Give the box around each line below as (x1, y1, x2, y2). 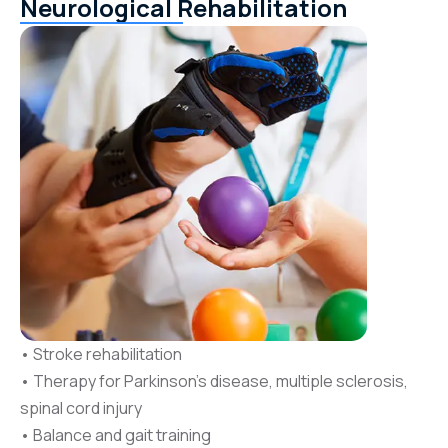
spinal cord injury (20, 396, 142, 419)
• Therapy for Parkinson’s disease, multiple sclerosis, (20, 369, 408, 392)
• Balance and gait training (20, 423, 211, 446)
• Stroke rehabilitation (20, 342, 182, 365)
